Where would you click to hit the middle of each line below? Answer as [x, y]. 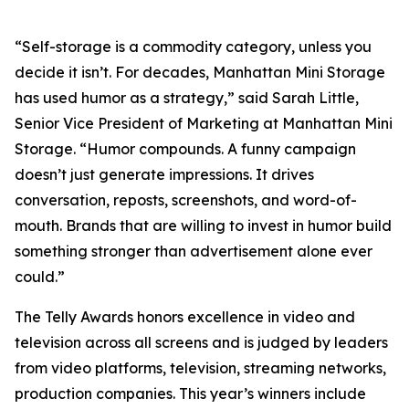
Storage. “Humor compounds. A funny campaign [185, 149]
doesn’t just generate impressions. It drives [164, 174]
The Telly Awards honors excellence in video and [185, 317]
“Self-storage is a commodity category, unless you [193, 47]
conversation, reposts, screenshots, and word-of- [186, 200]
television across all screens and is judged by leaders [201, 342]
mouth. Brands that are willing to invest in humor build [203, 225]
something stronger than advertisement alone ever [194, 251]
